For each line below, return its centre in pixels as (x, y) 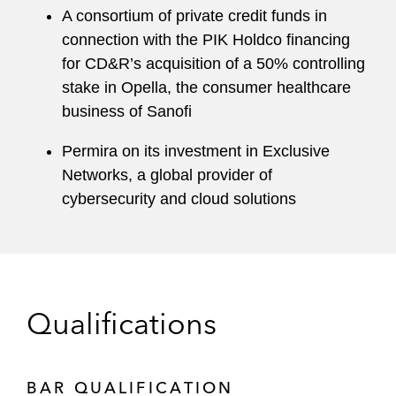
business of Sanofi (127, 111)
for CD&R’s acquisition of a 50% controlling (213, 64)
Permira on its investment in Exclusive (196, 151)
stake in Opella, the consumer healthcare (206, 88)
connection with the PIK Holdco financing (206, 40)
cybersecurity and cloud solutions (179, 199)
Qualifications (122, 324)
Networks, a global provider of (167, 175)
